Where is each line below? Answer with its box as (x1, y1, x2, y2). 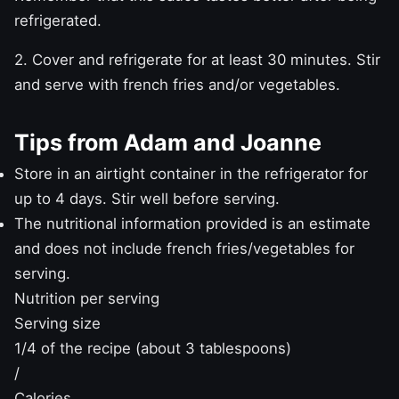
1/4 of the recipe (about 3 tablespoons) (14, 338, 291, 357)
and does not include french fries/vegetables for (14, 239, 354, 257)
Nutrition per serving (14, 289, 159, 307)
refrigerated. (14, 11, 102, 29)
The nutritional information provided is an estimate (14, 214, 370, 232)
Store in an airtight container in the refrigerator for (14, 164, 368, 183)
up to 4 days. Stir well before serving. (14, 189, 280, 208)
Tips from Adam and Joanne (14, 128, 322, 156)
